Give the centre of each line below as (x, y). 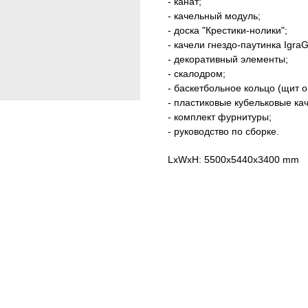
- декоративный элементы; (228, 59)
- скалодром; (197, 74)
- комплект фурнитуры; (220, 117)
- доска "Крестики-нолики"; (228, 31)
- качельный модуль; (214, 16)
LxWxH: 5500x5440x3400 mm (233, 160)
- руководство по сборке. (223, 132)
